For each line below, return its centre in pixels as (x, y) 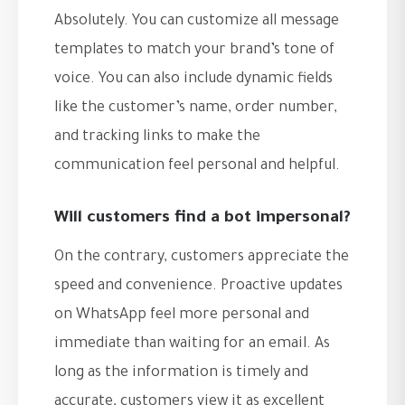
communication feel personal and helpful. (197, 167)
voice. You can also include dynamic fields (193, 80)
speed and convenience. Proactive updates (198, 287)
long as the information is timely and (181, 374)
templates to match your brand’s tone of (194, 51)
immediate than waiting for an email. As (192, 345)
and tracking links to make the (157, 138)
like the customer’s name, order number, (196, 109)
